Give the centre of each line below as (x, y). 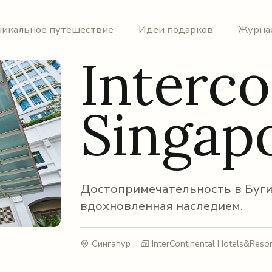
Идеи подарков (176, 30)
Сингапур (111, 244)
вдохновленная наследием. (162, 206)
